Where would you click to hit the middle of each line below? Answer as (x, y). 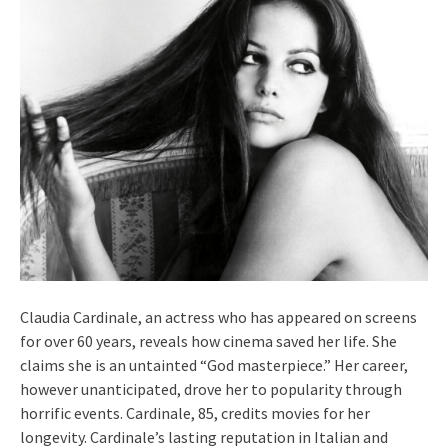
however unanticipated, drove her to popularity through (211, 389)
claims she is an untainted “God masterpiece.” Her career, (214, 365)
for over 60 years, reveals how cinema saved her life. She (208, 341)
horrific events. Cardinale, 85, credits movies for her (195, 413)
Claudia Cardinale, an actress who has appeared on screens (218, 317)
